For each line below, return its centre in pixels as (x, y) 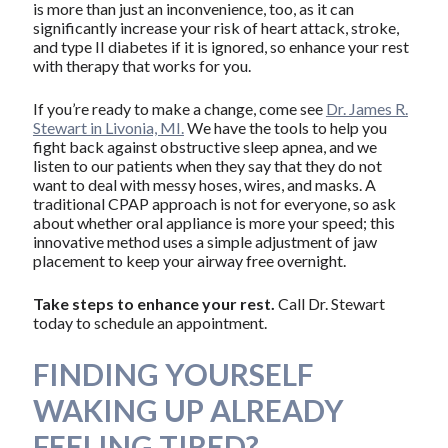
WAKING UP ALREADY (188, 409)
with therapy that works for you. (141, 65)
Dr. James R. (366, 108)
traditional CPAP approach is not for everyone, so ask (214, 203)
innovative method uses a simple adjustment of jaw (204, 241)
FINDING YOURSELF (172, 373)
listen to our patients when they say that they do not (207, 165)
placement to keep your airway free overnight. (189, 260)
